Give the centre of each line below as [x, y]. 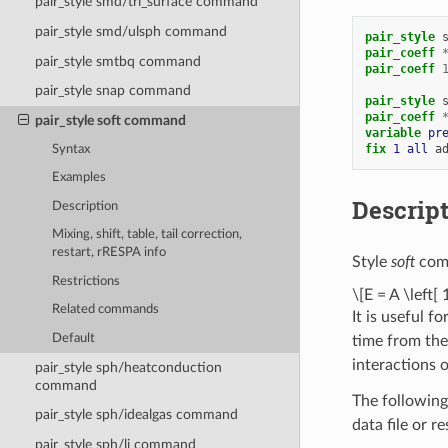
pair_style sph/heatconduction [128, 367]
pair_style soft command [110, 120]
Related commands [106, 310]
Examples [79, 178]
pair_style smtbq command [117, 61]
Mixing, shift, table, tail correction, [147, 235]
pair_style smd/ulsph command [130, 31]
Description [85, 206]
